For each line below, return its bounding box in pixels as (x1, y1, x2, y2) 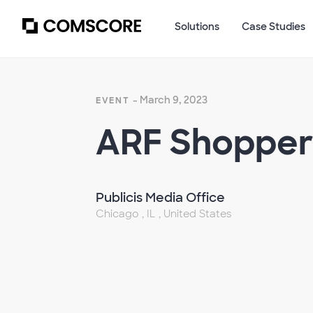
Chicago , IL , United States (96, 208, 231, 220)
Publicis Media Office (96, 189, 225, 206)
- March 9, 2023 (132, 94, 208, 106)
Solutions (175, 20, 219, 34)
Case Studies (242, 20, 305, 34)
